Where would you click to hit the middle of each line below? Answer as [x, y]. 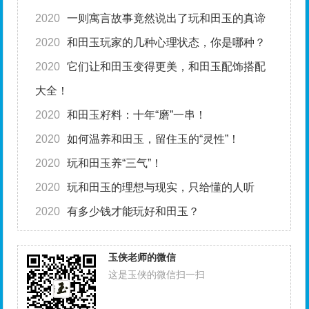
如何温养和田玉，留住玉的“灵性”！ [153, 139]
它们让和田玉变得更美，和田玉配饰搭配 [167, 67]
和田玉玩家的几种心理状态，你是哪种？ [167, 43]
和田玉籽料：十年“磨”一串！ [137, 115]
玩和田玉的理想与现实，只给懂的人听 [161, 188]
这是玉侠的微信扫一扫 [156, 275]
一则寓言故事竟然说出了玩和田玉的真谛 [167, 19]
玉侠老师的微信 [142, 258]
